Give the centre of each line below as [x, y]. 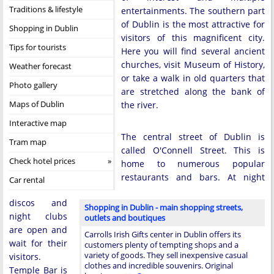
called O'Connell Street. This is [193, 150]
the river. [140, 105]
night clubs [38, 216]
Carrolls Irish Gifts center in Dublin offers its [163, 234]
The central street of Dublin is [193, 137]
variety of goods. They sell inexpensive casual [166, 255]
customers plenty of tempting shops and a [161, 245]
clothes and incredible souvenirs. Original [159, 265]
